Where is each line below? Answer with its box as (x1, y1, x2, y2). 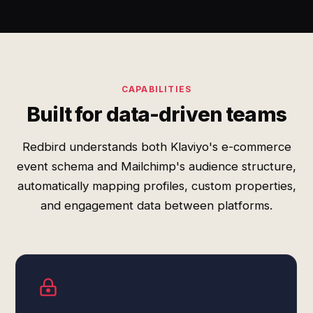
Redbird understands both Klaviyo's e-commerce (22, 140, 291, 154)
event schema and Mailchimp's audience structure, (17, 159, 296, 173)
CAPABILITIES (121, 84, 192, 94)
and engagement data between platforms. (41, 198, 272, 212)
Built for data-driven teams (27, 102, 286, 126)
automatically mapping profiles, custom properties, (17, 179, 296, 193)
